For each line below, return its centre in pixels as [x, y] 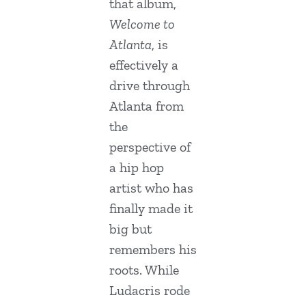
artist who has [151, 188]
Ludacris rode [150, 291]
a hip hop [137, 168]
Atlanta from [147, 106]
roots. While [144, 270]
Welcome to [142, 24]
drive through [150, 86]
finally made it [151, 209]
